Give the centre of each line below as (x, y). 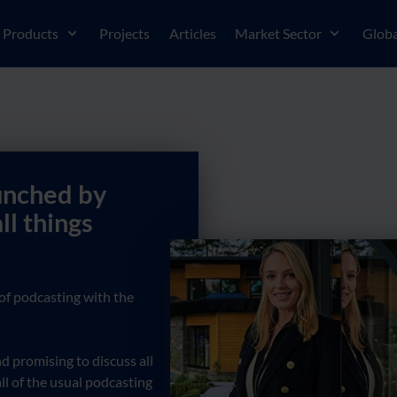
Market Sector (278, 33)
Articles (192, 33)
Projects (125, 33)
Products (31, 33)
